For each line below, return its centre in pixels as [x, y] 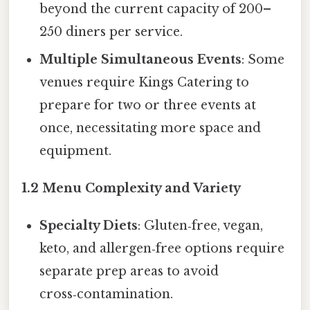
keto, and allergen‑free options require [162, 248]
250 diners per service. [111, 31]
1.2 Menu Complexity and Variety [131, 188]
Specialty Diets [89, 225]
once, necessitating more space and [151, 128]
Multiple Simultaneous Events [141, 59]
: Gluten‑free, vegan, [201, 225]
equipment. [76, 151]
